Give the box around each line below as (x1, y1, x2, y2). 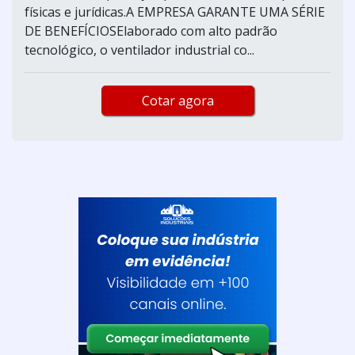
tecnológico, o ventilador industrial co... (25, 40, 254, 59)
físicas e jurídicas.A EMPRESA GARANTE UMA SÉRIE (25, 2, 325, 21)
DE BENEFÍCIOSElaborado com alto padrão (25, 21, 277, 40)
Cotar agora (141, 91, 214, 109)
